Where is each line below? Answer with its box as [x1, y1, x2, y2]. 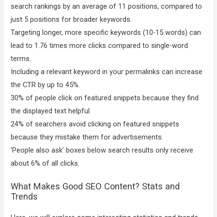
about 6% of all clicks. [11, 158, 80, 168]
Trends [11, 191, 38, 202]
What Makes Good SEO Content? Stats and [11, 181, 180, 192]
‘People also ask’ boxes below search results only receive [11, 145, 194, 155]
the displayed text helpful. [11, 106, 92, 115]
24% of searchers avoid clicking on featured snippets [11, 119, 180, 128]
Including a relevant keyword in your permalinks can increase [11, 67, 203, 76]
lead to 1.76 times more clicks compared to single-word [11, 41, 188, 50]
